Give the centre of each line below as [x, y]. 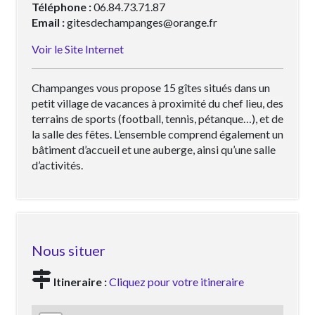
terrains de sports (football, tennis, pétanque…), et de [157, 118]
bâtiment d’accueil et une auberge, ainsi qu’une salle [154, 149]
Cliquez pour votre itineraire [176, 281]
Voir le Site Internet [78, 49]
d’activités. [58, 165]
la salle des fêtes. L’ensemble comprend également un [157, 134]
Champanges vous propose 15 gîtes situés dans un [151, 87]
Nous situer [69, 250]
